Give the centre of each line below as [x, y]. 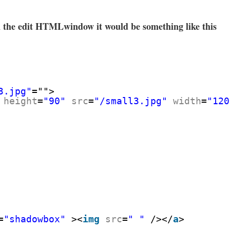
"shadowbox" [35, 219]
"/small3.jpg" [131, 101]
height [21, 101]
